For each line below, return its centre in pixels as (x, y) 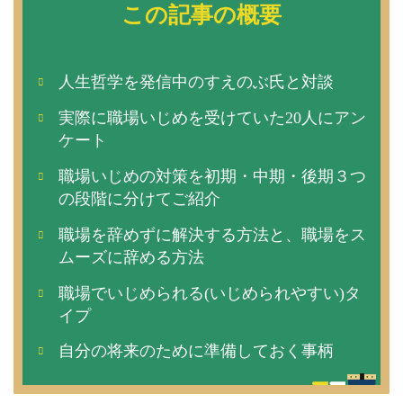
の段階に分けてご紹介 (140, 198)
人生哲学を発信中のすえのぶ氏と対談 (197, 82)
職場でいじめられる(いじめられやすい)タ (210, 293)
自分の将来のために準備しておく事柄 (197, 351)
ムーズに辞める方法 (132, 257)
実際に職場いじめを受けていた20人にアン (213, 117)
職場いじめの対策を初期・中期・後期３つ (213, 176)
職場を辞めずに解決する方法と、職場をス (213, 234)
